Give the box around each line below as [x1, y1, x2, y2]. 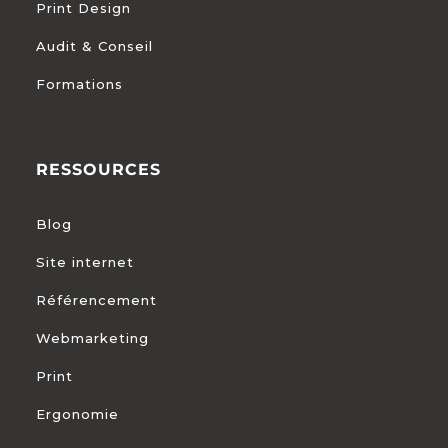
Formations [36, 76, 124, 93]
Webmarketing [36, 330, 150, 347]
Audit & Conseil [36, 38, 154, 55]
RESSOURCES [36, 160, 162, 180]
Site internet [36, 254, 135, 271]
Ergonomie [36, 406, 120, 423]
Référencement [36, 292, 158, 309]
